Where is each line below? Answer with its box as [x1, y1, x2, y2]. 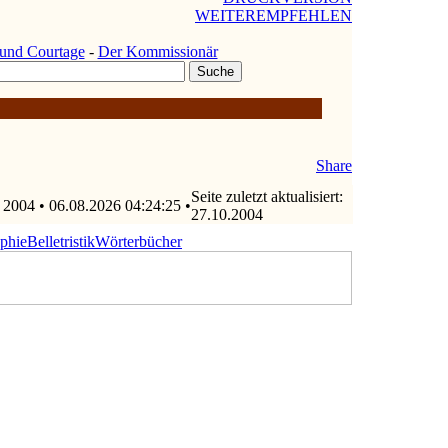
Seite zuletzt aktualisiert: [191, 188, 343, 205]
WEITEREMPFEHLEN [195, 6, 352, 24]
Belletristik [27, 233, 95, 250]
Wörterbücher [95, 233, 182, 250]
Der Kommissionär [97, 42, 218, 60]
